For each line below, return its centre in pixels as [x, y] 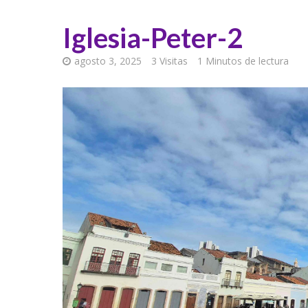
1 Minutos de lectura [243, 61]
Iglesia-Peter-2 [152, 38]
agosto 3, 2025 [108, 61]
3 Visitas [169, 61]
